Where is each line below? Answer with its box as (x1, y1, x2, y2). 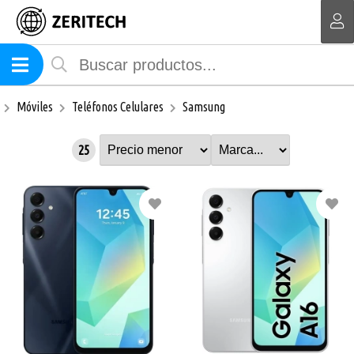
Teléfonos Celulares (72, 100, 164, 114)
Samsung (183, 100, 225, 114)
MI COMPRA (141, 12, 213, 25)
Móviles (17, 100, 53, 114)
